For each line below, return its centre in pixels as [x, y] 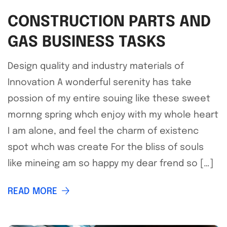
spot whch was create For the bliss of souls [106, 147]
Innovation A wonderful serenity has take [100, 83]
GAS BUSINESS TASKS [87, 42]
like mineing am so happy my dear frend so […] [110, 164]
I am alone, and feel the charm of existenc [103, 131]
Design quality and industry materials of [96, 66]
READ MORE [32, 192]
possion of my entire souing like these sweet [109, 99]
